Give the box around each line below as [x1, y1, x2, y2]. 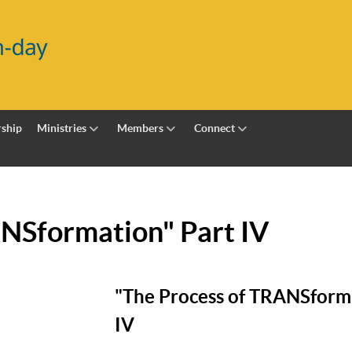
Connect [193, 121, 235, 134]
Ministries [37, 121, 87, 134]
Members [117, 121, 164, 134]
